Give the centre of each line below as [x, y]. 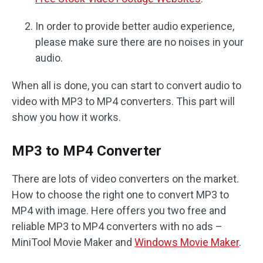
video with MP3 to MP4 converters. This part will [123, 101]
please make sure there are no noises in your [139, 42]
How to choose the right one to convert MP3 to [120, 195]
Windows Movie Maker [187, 242]
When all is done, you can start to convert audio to [127, 85]
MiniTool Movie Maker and [73, 242]
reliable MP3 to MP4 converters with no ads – [117, 226]
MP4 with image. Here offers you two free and [119, 210]
